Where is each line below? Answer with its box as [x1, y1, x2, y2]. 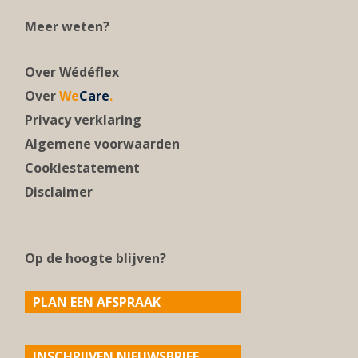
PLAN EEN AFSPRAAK [33, 293, 161, 312]
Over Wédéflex [25, 63, 119, 82]
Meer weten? [25, 18, 109, 36]
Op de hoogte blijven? [25, 249, 166, 268]
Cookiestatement [25, 159, 140, 177]
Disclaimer [25, 183, 93, 201]
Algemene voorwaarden [25, 135, 180, 153]
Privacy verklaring [25, 111, 141, 129]
